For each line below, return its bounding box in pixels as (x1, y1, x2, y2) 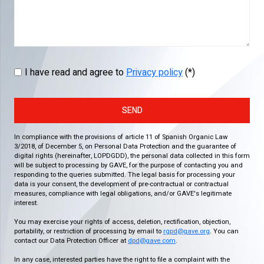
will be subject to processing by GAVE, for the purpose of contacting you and (14, 160, 243, 170)
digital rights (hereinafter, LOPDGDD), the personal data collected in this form (14, 151, 250, 161)
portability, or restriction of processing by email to (14, 226, 163, 236)
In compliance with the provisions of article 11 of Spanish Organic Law (14, 132, 227, 142)
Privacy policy (126, 65, 183, 80)
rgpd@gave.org (163, 226, 210, 236)
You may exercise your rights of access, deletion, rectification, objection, (14, 217, 230, 227)
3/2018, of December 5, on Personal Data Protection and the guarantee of (14, 141, 236, 151)
